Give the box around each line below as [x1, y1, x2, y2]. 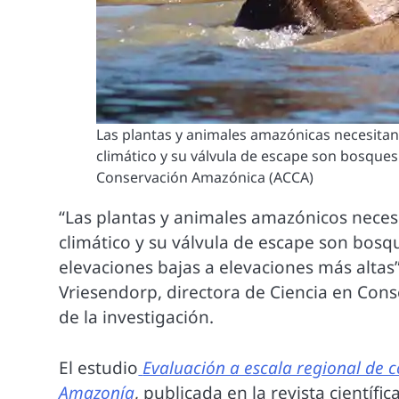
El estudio [59, 355, 139, 379]
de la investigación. [59, 305, 215, 330]
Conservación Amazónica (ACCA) [95, 167, 313, 188]
